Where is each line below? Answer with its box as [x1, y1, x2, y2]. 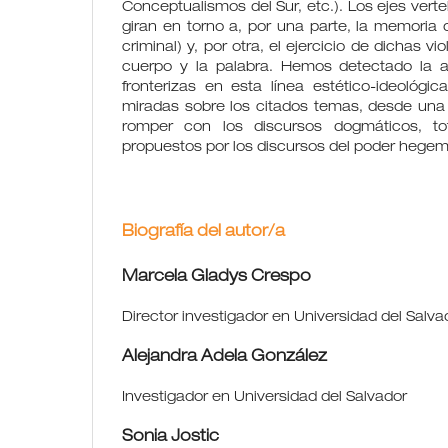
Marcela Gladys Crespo [122, 269, 311, 286]
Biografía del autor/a [122, 224, 285, 241]
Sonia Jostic [122, 429, 219, 446]
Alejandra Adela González [122, 349, 327, 366]
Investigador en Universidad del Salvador [122, 390, 407, 405]
